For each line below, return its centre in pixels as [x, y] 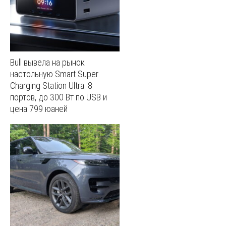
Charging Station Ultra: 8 [51, 85]
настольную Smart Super [54, 74]
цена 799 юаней [39, 108]
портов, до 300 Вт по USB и [59, 97]
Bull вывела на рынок [47, 62]
